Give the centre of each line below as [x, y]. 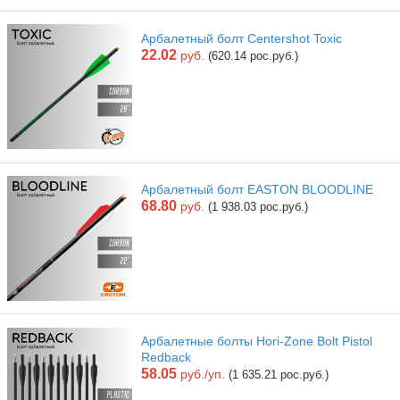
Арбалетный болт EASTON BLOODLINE [257, 190]
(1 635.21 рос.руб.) [279, 375]
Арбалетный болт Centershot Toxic [242, 38]
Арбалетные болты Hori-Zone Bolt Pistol [257, 342]
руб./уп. [201, 375]
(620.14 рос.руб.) [253, 55]
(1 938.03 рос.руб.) [258, 207]
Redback [166, 358]
